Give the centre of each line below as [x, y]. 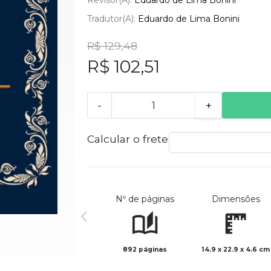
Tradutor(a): [112, 19]
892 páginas [145, 249]
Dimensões [236, 199]
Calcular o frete [127, 139]
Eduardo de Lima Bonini [188, 19]
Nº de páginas [145, 199]
